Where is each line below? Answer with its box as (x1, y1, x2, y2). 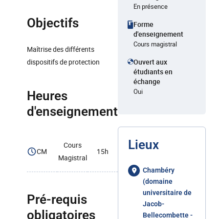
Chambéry (143, 166, 175, 174)
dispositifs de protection (27, 57, 100, 66)
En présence (133, 2, 168, 11)
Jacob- (143, 200, 164, 208)
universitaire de (143, 189, 192, 197)
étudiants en (133, 67, 173, 76)
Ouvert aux (133, 57, 167, 66)
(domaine (143, 177, 173, 185)
